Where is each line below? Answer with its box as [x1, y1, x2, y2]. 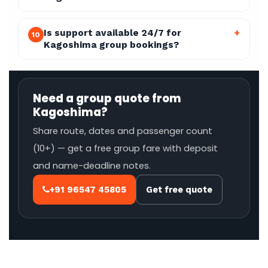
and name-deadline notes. [33, 160, 151, 172]
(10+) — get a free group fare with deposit [33, 142, 218, 154]
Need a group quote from [33, 91, 181, 106]
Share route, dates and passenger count [33, 125, 212, 137]
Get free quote [146, 184, 212, 195]
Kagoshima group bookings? [44, 39, 179, 50]
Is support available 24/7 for [44, 28, 181, 38]
